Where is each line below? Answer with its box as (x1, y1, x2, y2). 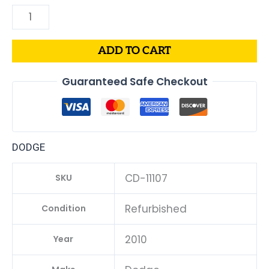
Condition (41, 202, 86, 215)
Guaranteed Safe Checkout (61, 74, 208, 89)
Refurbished (125, 202, 187, 217)
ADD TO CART (98, 44, 171, 57)
